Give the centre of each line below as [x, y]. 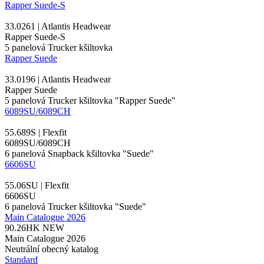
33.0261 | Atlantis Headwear [58, 26]
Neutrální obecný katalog [52, 249]
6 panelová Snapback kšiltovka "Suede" [79, 153]
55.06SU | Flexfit [37, 185]
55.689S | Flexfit [36, 132]
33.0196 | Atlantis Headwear [58, 79]
